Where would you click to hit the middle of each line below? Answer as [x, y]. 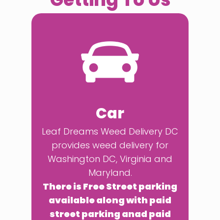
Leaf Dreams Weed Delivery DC [110, 131]
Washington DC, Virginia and [110, 159]
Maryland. [110, 173]
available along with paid [110, 200]
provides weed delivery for [110, 145]
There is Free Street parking [110, 186]
